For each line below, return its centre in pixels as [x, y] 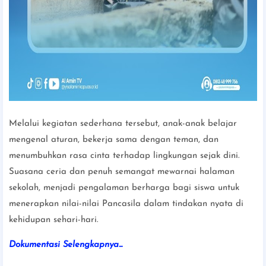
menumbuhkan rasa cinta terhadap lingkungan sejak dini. [124, 156]
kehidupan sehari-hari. [54, 220]
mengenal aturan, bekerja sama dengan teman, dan [114, 140]
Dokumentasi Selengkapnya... [66, 245]
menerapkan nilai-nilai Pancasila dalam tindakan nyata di [126, 204]
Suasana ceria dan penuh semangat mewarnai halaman [122, 172]
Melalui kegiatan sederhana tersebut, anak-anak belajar [123, 123]
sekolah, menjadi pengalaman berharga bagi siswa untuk [124, 188]
